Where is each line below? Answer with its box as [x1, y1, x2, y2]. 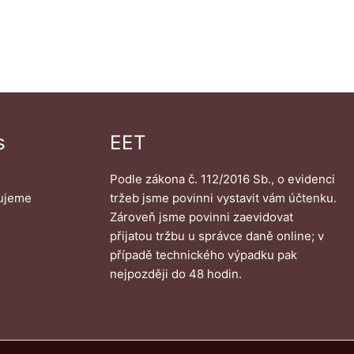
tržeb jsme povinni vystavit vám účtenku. [109, 190, 337, 205]
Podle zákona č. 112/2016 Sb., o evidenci [109, 171, 335, 186]
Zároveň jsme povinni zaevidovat [109, 209, 293, 224]
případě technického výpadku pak [109, 247, 297, 262]
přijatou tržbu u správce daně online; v [109, 228, 324, 243]
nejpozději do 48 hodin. [109, 265, 242, 281]
